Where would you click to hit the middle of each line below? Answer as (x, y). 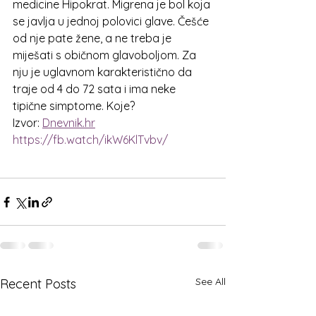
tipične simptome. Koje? (74, 106)
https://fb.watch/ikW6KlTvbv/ (90, 140)
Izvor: (28, 123)
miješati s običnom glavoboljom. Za (106, 55)
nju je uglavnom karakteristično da (104, 72)
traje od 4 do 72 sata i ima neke (96, 89)
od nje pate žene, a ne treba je (93, 38)
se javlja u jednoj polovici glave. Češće (112, 21)
